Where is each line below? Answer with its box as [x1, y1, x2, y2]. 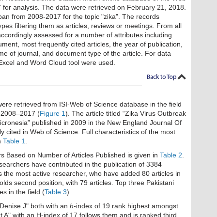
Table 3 [45, 188, 67, 196]
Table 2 [160, 151, 182, 159]
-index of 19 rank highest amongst [74, 202, 178, 210]
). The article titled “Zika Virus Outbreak [65, 109, 186, 118]
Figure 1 [40, 109, 65, 118]
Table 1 [3, 137, 25, 145]
